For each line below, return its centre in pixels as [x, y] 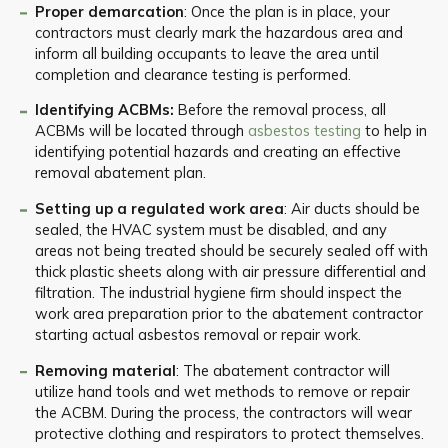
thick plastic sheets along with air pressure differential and [230, 271]
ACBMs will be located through [141, 131]
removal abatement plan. [120, 173]
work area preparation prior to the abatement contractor [228, 313]
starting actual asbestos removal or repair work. [197, 334]
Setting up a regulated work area [159, 208]
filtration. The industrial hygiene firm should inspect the [218, 292]
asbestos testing [304, 131]
